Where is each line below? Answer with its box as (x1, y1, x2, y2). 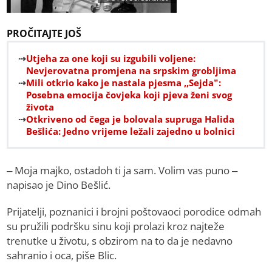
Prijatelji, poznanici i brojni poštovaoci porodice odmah (7, 205, 262, 219)
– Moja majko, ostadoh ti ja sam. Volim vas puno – (7, 163, 238, 178)
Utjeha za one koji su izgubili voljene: (26, 52, 196, 65)
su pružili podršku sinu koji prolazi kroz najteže (7, 219, 225, 234)
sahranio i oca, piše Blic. (7, 248, 117, 263)
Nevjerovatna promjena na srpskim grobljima (26, 64, 237, 77)
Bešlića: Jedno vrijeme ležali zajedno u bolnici (26, 125, 236, 138)
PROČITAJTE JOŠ (7, 27, 82, 41)
